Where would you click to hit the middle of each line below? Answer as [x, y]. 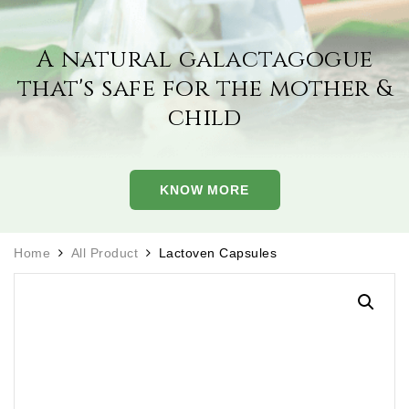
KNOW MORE [204, 189]
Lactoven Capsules [217, 252]
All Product [104, 252]
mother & [327, 89]
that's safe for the [139, 89]
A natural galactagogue [204, 59]
